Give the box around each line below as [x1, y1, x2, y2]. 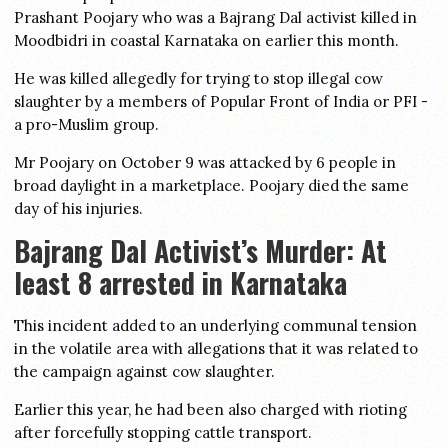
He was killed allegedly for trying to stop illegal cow [14, 69, 383, 88]
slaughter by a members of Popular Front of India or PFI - [14, 92, 428, 111]
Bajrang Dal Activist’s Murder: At [14, 230, 387, 271]
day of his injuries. [14, 199, 143, 218]
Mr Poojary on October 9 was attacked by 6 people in [14, 153, 396, 172]
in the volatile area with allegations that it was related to [14, 339, 418, 358]
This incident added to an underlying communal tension [14, 316, 417, 335]
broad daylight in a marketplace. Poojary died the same [14, 176, 409, 195]
